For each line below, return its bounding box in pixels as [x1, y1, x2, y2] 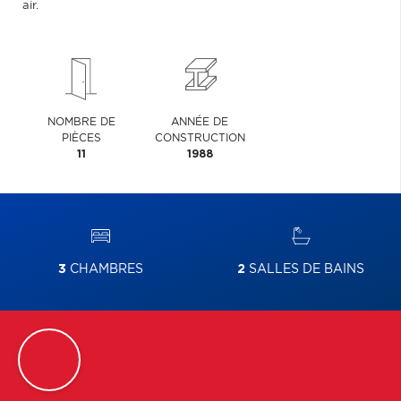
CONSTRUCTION [154, 132, 245, 143]
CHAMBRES [65, 263, 143, 276]
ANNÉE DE [171, 116, 229, 127]
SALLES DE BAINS [245, 263, 364, 276]
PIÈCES [62, 132, 102, 143]
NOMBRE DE [47, 116, 116, 127]
